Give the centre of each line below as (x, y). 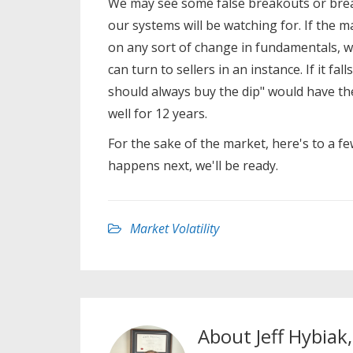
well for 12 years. (158, 113)
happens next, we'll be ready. (193, 165)
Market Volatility (175, 228)
